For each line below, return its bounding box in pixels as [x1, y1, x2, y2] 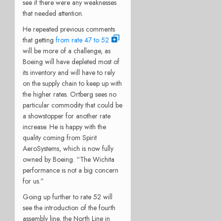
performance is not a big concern [23, 165, 118, 175]
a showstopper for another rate [23, 110, 110, 121]
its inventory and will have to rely [23, 67, 115, 77]
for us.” [23, 176, 44, 186]
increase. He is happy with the [23, 121, 106, 132]
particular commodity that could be [23, 100, 122, 110]
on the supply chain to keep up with [23, 78, 122, 88]
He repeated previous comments [23, 24, 115, 34]
